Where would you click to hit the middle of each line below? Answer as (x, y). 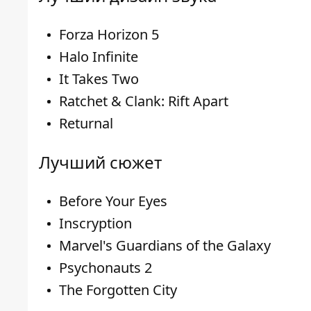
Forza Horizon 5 (109, 34)
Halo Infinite (99, 56)
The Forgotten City (118, 289)
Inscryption (95, 223)
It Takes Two (99, 78)
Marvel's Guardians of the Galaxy (165, 245)
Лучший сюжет (100, 162)
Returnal (86, 123)
